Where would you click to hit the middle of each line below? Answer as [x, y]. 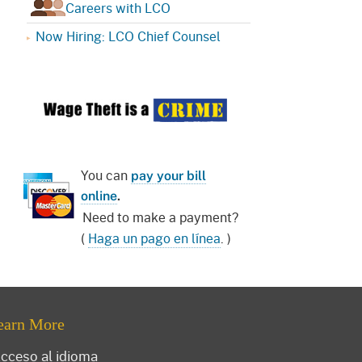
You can [106, 175]
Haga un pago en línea [154, 238]
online [99, 196]
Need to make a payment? [160, 217]
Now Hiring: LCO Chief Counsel [128, 36]
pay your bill [168, 175]
